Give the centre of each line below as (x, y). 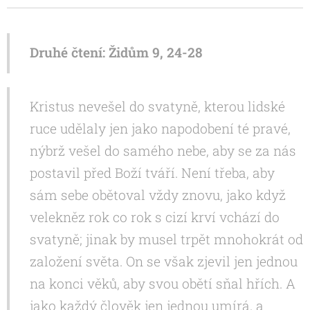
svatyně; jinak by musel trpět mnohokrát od (166, 239)
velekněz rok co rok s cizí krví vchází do (155, 217)
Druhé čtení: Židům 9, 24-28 (116, 53)
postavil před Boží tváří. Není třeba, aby (152, 173)
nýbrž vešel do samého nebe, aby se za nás (163, 151)
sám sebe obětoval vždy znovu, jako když (158, 195)
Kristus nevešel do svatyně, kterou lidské (157, 107)
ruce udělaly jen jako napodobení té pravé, (160, 129)
